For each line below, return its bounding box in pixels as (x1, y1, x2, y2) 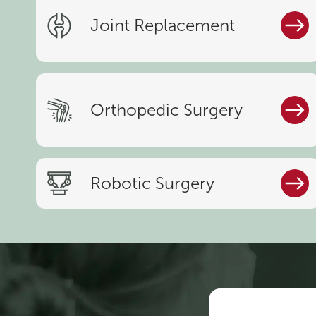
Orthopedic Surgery (90, 101, 243, 120)
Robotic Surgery (90, 174, 215, 193)
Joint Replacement (90, 16, 236, 35)
